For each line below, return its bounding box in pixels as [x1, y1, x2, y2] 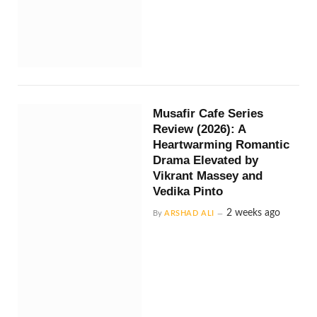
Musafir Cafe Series [153, 107, 264, 121]
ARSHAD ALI [164, 209, 214, 218]
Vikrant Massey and [153, 169, 263, 183]
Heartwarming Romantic [153, 138, 290, 152]
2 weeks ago [226, 208, 280, 219]
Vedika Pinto [153, 185, 224, 199]
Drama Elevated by [153, 154, 259, 168]
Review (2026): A [153, 122, 246, 137]
